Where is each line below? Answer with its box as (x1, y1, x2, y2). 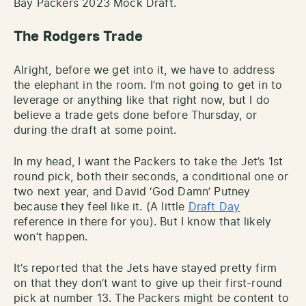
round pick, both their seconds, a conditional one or (14, 171, 289, 182)
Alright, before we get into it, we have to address (14, 64, 275, 76)
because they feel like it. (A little (14, 201, 189, 212)
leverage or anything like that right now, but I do (14, 94, 270, 106)
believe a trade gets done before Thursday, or (14, 109, 258, 121)
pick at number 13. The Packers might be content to (14, 292, 289, 304)
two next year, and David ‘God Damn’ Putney (14, 186, 251, 197)
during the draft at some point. (14, 124, 177, 136)
